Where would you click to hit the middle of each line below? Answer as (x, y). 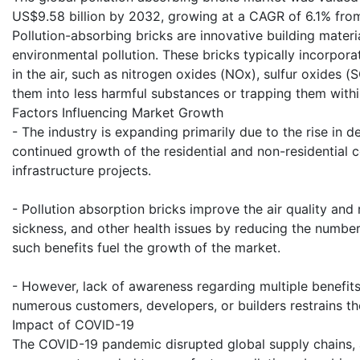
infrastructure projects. (82, 171)
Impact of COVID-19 (73, 325)
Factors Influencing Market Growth (118, 113)
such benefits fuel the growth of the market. (146, 248)
